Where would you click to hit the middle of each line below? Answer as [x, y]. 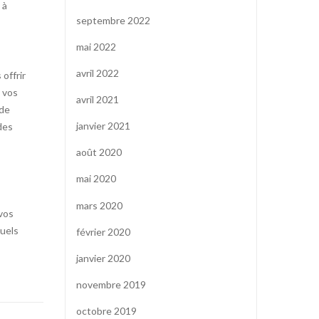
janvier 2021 [103, 126]
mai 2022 [96, 46]
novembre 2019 [111, 284]
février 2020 [103, 231]
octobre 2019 [106, 311]
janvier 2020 [103, 258]
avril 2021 [98, 100]
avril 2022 [98, 73]
